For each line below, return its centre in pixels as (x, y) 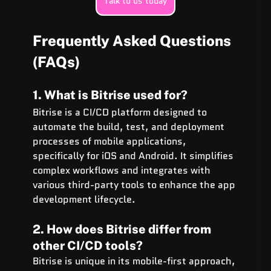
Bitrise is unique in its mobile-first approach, (135, 261)
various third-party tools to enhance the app (135, 184)
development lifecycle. (84, 199)
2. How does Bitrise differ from (123, 229)
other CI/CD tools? (87, 245)
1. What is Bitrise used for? (110, 95)
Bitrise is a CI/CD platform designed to (121, 112)
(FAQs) (56, 61)
